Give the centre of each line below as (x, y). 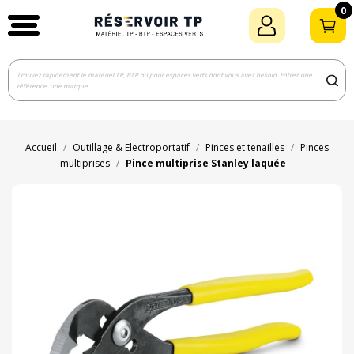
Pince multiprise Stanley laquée (206, 164)
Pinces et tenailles (245, 148)
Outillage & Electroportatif (131, 148)
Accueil (41, 148)
